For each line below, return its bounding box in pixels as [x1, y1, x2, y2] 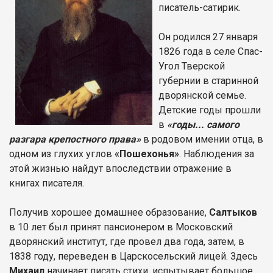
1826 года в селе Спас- [158, 45, 263, 57]
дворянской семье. [158, 89, 246, 101]
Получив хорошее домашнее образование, [9, 206, 209, 218]
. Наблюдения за [179, 147, 254, 160]
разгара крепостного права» [9, 133, 143, 145]
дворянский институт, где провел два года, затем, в [9, 235, 244, 247]
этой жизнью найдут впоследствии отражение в [9, 162, 232, 174]
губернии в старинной [158, 74, 258, 87]
